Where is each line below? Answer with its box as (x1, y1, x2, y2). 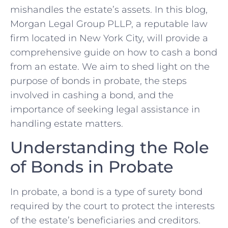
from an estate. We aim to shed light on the (10, 61, 210, 72)
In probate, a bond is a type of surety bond (10, 186, 203, 198)
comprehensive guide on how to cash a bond (10, 46, 217, 58)
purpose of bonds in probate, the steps (10, 75, 187, 87)
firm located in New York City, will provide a (10, 32, 208, 44)
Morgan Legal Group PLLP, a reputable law (10, 18, 208, 30)
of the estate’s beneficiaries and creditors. (10, 215, 201, 226)
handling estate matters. (10, 118, 123, 129)
